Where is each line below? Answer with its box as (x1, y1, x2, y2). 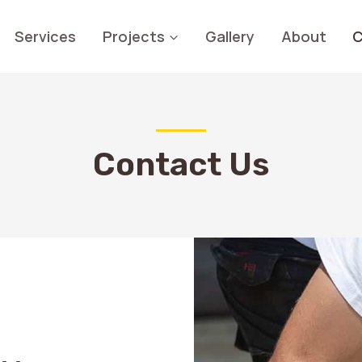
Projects (102, 26, 165, 46)
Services (15, 26, 77, 46)
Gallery (205, 26, 255, 46)
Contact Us (93, 145, 269, 183)
